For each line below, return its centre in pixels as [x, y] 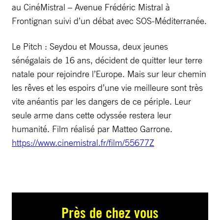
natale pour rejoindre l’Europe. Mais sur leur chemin [109, 74]
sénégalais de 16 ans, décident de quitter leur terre [107, 60]
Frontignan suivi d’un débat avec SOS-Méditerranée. [109, 21]
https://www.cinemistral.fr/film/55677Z [83, 142]
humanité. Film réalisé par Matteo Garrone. [92, 129]
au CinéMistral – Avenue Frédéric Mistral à [91, 7]
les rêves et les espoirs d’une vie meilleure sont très [107, 87]
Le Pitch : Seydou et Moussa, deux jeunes [90, 46]
